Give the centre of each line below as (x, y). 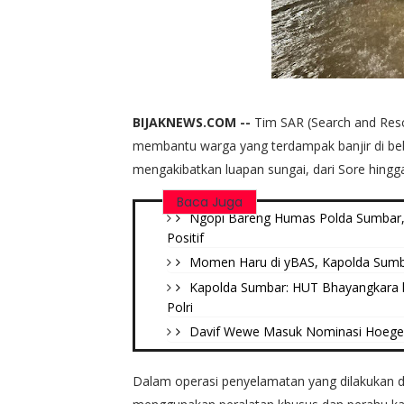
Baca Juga (210, 202)
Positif (185, 237)
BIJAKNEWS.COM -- (193, 122)
